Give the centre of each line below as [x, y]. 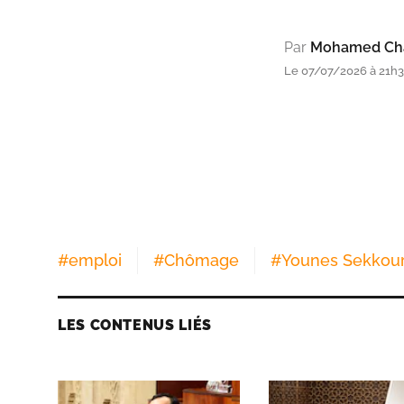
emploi [95, 260]
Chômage [202, 260]
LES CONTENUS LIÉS [135, 325]
